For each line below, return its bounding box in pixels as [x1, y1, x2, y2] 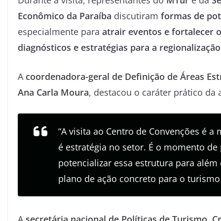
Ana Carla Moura [18, 86, 89, 98]
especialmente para [18, 25, 102, 37]
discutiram [111, 9, 161, 22]
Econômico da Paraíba [18, 9, 111, 22]
